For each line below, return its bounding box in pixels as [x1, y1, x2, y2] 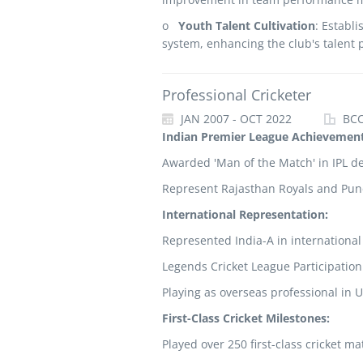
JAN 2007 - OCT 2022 [177, 111, 292, 126]
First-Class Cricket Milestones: [161, 310, 330, 326]
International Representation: [161, 207, 328, 222]
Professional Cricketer [161, 85, 311, 105]
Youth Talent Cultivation [177, 18, 315, 33]
